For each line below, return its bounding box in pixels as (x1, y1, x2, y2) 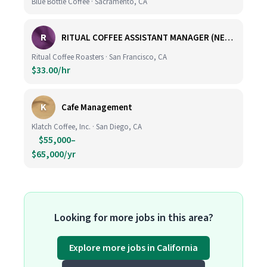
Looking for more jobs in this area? (54, 210, 213, 225)
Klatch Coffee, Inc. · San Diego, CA (32, 122, 142, 132)
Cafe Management (61, 101, 132, 114)
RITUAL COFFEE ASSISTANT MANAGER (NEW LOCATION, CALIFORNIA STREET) (225, 31, 233, 44)
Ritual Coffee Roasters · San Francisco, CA (32, 52, 167, 63)
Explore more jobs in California (69, 241, 198, 254)
